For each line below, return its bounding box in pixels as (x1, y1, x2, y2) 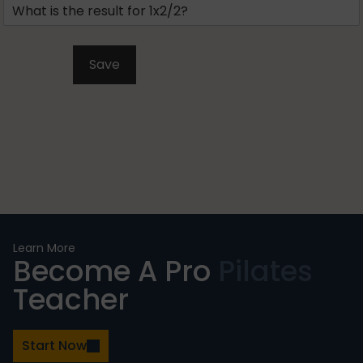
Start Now (22, 336, 87, 355)
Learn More (13, 240, 75, 256)
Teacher (13, 280, 129, 319)
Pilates (218, 251, 313, 291)
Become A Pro (13, 251, 218, 291)
